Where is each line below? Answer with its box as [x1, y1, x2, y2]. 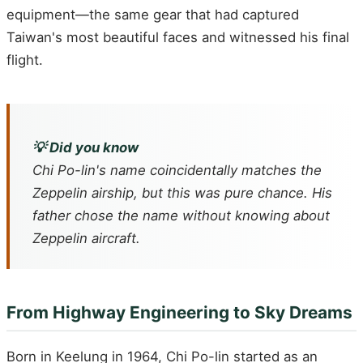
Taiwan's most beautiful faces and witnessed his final [6, 28, 349, 45]
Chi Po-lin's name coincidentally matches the [32, 162, 322, 179]
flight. [6, 51, 43, 68]
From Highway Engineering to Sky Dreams [6, 302, 352, 323]
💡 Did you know [32, 139, 139, 156]
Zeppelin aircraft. [32, 230, 140, 247]
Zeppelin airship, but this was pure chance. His [32, 185, 332, 202]
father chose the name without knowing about [32, 207, 330, 224]
